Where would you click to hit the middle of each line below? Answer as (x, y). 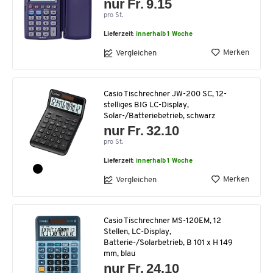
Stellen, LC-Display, (137, 232)
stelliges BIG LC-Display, (146, 105)
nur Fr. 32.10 (142, 131)
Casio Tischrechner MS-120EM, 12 (162, 221)
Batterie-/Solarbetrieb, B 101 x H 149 (168, 243)
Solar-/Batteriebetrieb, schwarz (160, 116)
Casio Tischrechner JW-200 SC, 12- (165, 94)
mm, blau (119, 254)
